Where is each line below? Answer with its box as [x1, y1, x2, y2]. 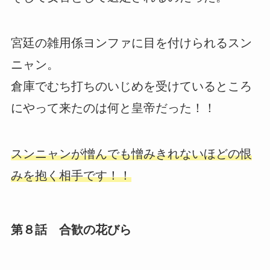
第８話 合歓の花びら [10, 223, 131, 237]
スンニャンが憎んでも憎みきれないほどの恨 [10, 147, 252, 161]
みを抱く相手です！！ [10, 169, 131, 183]
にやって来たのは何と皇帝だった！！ [10, 101, 216, 115]
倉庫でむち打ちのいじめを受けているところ [10, 80, 252, 93]
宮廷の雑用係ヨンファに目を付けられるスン [10, 36, 252, 50]
